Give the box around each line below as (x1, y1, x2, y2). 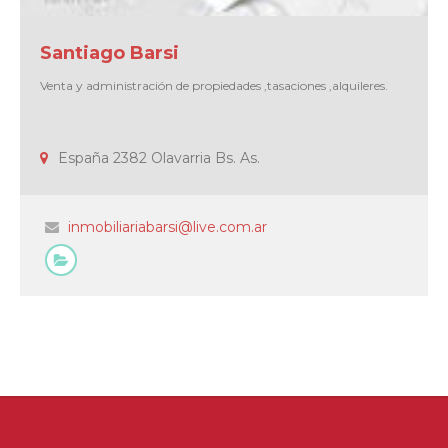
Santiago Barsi (40, 41, 179, 64)
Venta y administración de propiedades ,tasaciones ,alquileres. (40, 77, 388, 93)
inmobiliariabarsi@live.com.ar (68, 217, 267, 236)
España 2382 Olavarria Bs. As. (58, 148, 260, 167)
